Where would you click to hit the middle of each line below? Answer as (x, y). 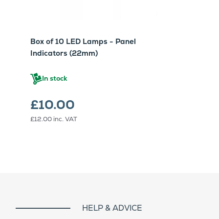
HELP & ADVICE (112, 208)
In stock (55, 78)
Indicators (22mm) (64, 53)
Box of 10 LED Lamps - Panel (83, 41)
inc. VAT (65, 119)
